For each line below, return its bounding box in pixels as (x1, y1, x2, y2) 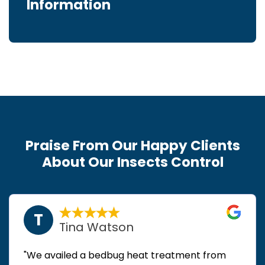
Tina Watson (59, 219, 134, 236)
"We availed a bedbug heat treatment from (24, 248, 226, 263)
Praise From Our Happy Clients (25, 136, 240, 156)
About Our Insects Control (41, 153, 224, 172)
